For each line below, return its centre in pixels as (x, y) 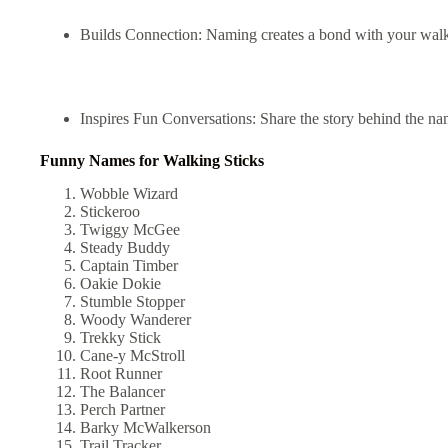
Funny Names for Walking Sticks (152, 161)
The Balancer (124, 392)
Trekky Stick (122, 338)
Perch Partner (124, 410)
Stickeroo (112, 212)
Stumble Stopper (134, 302)
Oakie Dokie (122, 284)
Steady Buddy (127, 248)
